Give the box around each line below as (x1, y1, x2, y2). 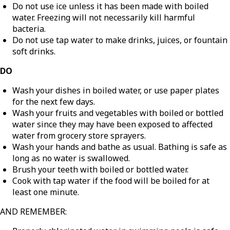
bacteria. (12, 23, 46, 34)
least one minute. (12, 186, 79, 198)
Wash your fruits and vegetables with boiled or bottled (12, 107, 223, 119)
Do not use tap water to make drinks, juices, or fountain (12, 34, 227, 46)
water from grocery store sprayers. (12, 129, 146, 141)
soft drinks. (12, 45, 55, 57)
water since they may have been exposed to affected (12, 118, 213, 130)
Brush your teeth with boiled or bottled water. (12, 163, 188, 175)
